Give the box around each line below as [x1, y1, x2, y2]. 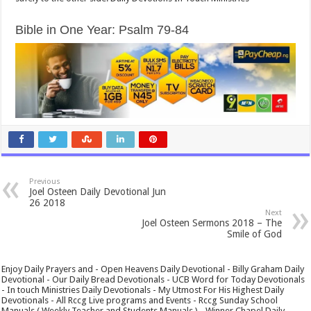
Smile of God [226, 228, 282, 239]
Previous [29, 176, 61, 186]
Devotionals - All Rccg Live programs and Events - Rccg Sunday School [1, 294, 278, 305]
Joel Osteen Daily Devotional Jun [29, 185, 167, 197]
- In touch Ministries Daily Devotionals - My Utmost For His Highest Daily [1, 284, 285, 295]
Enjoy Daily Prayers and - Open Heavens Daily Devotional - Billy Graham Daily [1, 263, 305, 274]
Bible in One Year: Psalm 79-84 [15, 23, 190, 37]
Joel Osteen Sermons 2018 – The [141, 217, 282, 228]
